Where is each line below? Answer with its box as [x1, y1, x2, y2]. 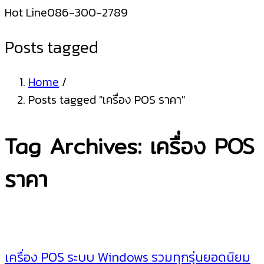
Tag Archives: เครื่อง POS [5, 130, 255, 163]
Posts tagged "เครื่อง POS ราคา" [28, 91, 185, 109]
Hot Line [5, 4, 47, 21]
